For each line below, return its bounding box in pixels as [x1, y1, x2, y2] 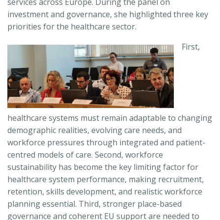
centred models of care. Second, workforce [7, 149, 163, 160]
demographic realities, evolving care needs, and [7, 124, 182, 136]
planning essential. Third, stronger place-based [7, 198, 182, 209]
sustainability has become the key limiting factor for [7, 161, 198, 172]
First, [182, 41, 200, 52]
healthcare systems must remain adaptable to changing [7, 112, 212, 123]
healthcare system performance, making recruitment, [7, 173, 204, 185]
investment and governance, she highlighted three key [7, 8, 208, 20]
